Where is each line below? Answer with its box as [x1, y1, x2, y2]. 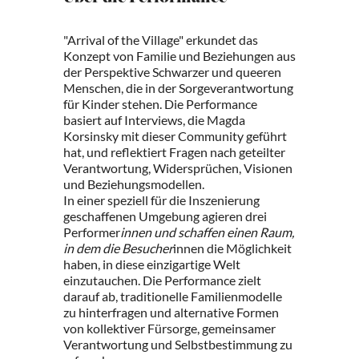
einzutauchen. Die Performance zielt [63, 272, 261, 288]
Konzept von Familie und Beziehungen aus [63, 48, 296, 63]
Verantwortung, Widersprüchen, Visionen [63, 160, 292, 175]
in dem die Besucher [63, 240, 173, 256]
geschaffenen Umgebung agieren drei [63, 208, 267, 224]
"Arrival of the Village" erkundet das [63, 32, 258, 47]
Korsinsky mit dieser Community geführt [63, 128, 287, 143]
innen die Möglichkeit [173, 240, 292, 256]
